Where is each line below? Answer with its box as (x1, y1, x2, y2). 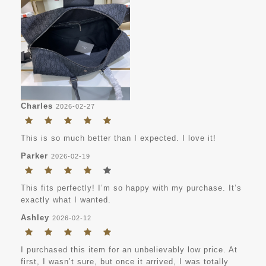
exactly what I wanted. (21, 195, 111, 204)
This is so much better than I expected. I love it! (21, 133, 216, 142)
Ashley (21, 213, 49, 222)
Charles (21, 101, 53, 110)
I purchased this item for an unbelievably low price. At (21, 245, 237, 254)
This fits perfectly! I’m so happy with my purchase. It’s (21, 183, 242, 192)
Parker (21, 151, 48, 160)
